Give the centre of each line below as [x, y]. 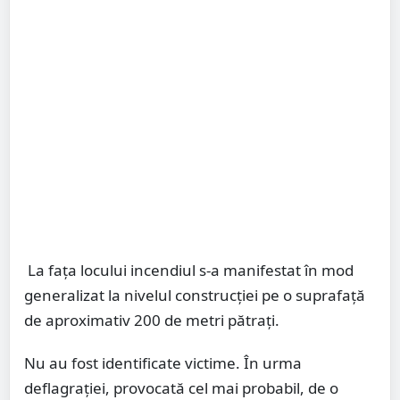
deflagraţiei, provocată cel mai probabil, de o [181, 387]
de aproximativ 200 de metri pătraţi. [152, 320]
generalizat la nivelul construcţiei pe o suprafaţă [195, 295]
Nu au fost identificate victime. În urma [163, 362]
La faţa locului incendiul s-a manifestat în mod [189, 270]
